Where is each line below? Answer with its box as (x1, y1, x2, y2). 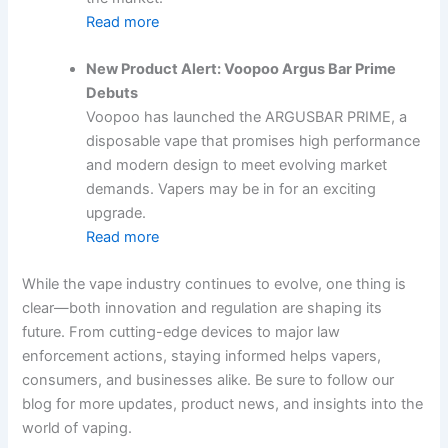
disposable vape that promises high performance (86, 131, 421, 150)
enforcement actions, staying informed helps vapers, (22, 347, 382, 366)
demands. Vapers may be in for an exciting (86, 179, 377, 198)
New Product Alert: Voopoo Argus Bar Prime (86, 59, 397, 78)
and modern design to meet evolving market (86, 155, 388, 174)
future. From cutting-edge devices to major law (22, 323, 341, 342)
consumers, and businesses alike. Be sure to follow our (22, 371, 395, 390)
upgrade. (86, 203, 147, 222)
